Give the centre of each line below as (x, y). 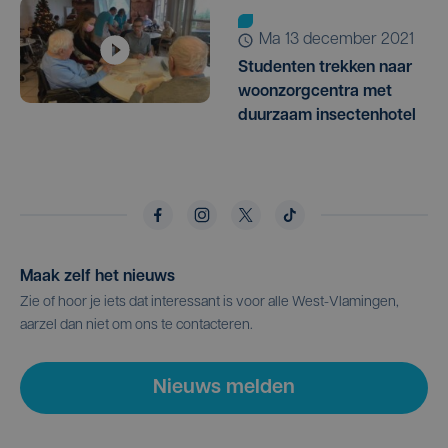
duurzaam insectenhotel (327, 116)
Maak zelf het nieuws (97, 277)
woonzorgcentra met (315, 92)
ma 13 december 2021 (343, 40)
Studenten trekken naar (325, 68)
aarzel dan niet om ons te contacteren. (136, 326)
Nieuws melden (224, 388)
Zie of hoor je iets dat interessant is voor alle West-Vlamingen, (209, 303)
